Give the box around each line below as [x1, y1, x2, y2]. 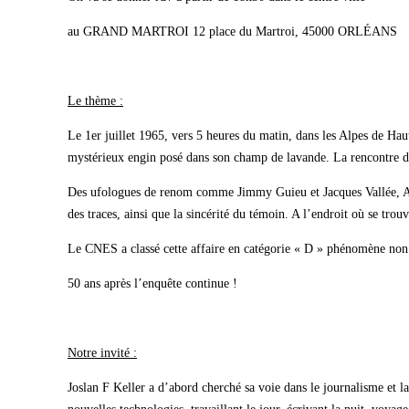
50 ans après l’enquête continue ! [68, 277, 237, 290]
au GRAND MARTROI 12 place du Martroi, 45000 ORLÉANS [68, 25, 397, 38]
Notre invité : [68, 346, 137, 360]
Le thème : [68, 94, 123, 108]
